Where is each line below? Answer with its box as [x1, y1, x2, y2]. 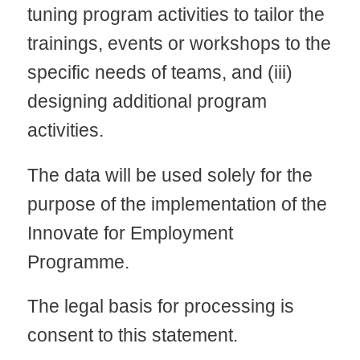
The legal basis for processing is [27, 296, 294, 317]
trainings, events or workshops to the [27, 33, 331, 55]
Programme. [27, 251, 129, 272]
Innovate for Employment [27, 222, 233, 243]
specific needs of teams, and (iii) [27, 62, 292, 84]
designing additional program [27, 91, 267, 112]
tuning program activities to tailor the [27, 4, 325, 26]
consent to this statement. [27, 325, 238, 346]
